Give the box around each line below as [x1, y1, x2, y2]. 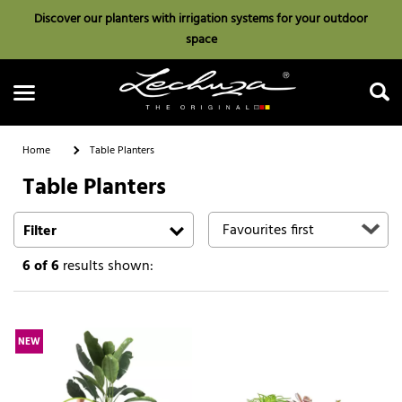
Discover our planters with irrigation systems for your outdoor [34, 9, 368, 30]
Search [179, 212, 223, 236]
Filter [23, 219, 57, 243]
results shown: [59, 254, 153, 278]
